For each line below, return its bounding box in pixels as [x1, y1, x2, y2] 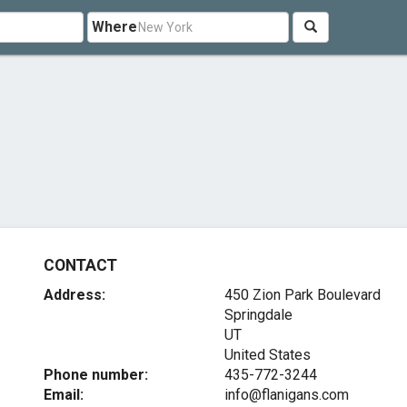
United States [223, 346, 311, 363]
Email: [44, 386, 84, 403]
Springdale [223, 306, 293, 323]
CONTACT [44, 256, 117, 274]
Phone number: [44, 366, 149, 383]
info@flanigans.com [223, 386, 349, 403]
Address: [44, 286, 106, 303]
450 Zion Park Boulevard [223, 286, 381, 303]
